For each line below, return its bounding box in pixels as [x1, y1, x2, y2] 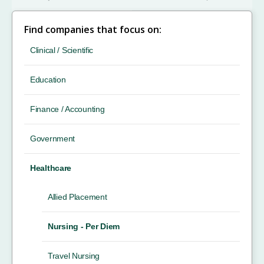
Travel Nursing [48, 251, 100, 260]
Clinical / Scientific [30, 45, 94, 55]
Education [30, 75, 66, 84]
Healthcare [30, 163, 72, 173]
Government [30, 134, 75, 143]
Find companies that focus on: [24, 23, 161, 36]
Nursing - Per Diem [48, 222, 120, 231]
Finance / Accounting [30, 104, 105, 114]
